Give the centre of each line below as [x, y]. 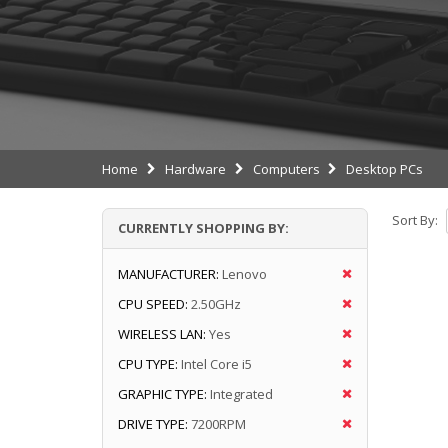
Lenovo [244, 273]
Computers [286, 168]
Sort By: [414, 220]
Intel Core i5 [216, 363]
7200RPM [218, 423]
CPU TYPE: [148, 363]
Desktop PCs [385, 168]
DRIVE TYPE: [153, 423]
